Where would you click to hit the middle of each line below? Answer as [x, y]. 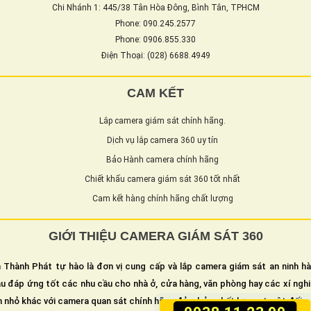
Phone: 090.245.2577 [155, 23]
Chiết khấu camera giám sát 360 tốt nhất [162, 179]
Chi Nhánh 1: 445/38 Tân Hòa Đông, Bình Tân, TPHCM [155, 7]
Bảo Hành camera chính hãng [162, 159]
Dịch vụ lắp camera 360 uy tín [162, 140]
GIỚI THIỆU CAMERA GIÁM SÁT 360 [155, 236]
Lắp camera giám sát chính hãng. [162, 120]
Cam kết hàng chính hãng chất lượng [162, 198]
